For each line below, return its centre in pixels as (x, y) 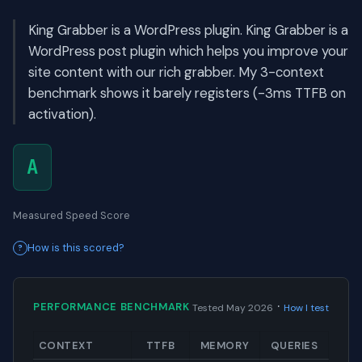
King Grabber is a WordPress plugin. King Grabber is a (188, 30)
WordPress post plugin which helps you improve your (188, 51)
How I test (306, 308)
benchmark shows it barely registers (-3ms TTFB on (187, 93)
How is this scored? (76, 248)
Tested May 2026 (233, 308)
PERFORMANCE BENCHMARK (112, 306)
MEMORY (225, 346)
